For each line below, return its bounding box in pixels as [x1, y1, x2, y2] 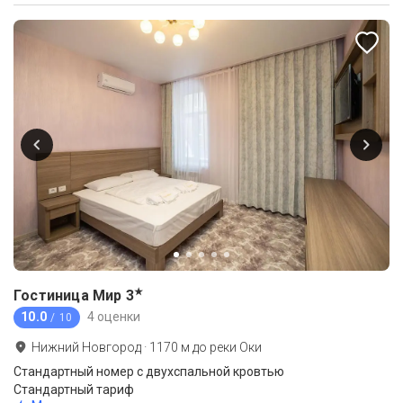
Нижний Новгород [31, 339, 141, 354]
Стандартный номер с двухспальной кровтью [13, 363, 284, 379]
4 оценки [87, 309, 141, 325]
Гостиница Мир [13, 286, 122, 304]
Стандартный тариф [13, 381, 134, 397]
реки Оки [210, 339, 262, 354]
